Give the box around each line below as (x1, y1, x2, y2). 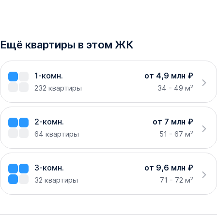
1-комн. (34, 71, 63, 81)
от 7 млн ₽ (153, 117, 193, 127)
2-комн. (34, 117, 64, 127)
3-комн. (34, 163, 64, 173)
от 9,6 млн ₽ (144, 163, 193, 173)
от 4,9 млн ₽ (144, 71, 193, 81)
